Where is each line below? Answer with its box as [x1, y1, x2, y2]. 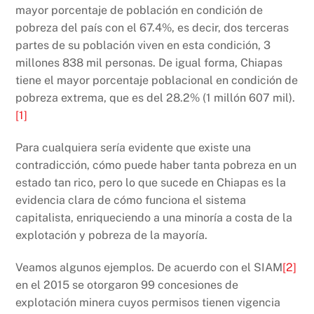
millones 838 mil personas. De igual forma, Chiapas [15, 56, 283, 70]
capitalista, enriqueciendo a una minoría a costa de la [15, 211, 293, 225]
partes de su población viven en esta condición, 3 [15, 39, 271, 53]
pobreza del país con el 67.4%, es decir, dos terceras [15, 21, 289, 35]
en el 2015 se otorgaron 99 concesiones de [15, 278, 239, 292]
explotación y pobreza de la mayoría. [15, 228, 208, 243]
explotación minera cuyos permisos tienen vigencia [15, 295, 281, 309]
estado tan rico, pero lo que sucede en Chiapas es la [15, 176, 287, 190]
